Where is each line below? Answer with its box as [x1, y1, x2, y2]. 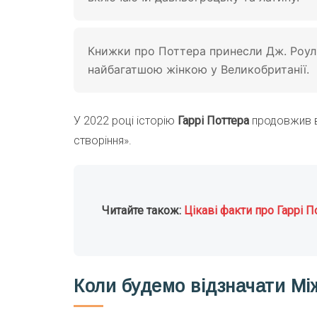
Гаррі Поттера [178, 114, 249, 128]
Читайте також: [101, 203, 184, 217]
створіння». [74, 134, 132, 148]
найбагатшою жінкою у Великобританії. [88, 62, 309, 77]
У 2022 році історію [74, 114, 178, 128]
